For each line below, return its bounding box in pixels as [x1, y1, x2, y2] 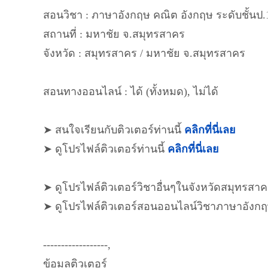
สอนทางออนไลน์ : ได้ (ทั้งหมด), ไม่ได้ [43, 86, 218, 98]
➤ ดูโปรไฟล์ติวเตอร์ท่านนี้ [43, 143, 167, 155]
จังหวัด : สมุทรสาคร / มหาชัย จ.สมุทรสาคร [43, 47, 245, 59]
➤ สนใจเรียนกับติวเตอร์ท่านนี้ [43, 124, 184, 136]
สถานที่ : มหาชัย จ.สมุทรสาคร [43, 28, 185, 40]
